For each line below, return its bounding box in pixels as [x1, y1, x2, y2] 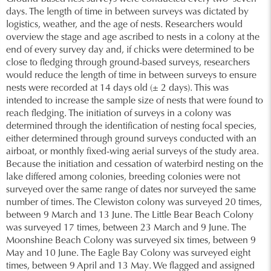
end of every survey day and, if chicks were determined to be [6, 45, 254, 55]
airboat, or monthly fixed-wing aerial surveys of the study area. [6, 147, 259, 157]
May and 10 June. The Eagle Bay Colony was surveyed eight [6, 249, 250, 258]
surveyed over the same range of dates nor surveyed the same [6, 185, 256, 195]
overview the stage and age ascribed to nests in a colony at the [6, 33, 260, 42]
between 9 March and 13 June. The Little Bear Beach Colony [6, 211, 253, 220]
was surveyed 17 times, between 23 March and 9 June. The [6, 223, 246, 233]
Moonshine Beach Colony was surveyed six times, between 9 [6, 236, 256, 246]
